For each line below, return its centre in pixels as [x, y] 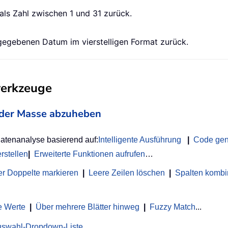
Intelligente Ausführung [140, 140]
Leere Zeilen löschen [127, 173]
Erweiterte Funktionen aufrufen [90, 154]
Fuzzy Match [173, 207]
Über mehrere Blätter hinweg [88, 207]
